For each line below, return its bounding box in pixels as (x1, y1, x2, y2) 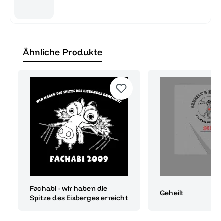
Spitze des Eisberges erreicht (30, 193, 128, 202)
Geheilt (160, 188, 184, 198)
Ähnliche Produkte (23, 46, 103, 58)
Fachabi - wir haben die (30, 184, 108, 193)
